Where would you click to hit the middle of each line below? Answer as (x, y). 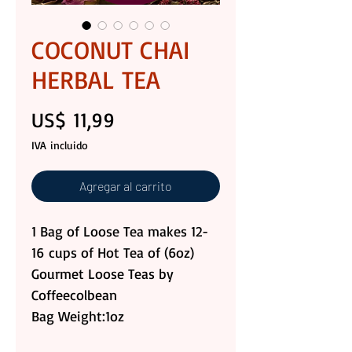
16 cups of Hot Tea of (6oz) (113, 253)
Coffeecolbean (77, 295)
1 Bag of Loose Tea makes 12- (120, 231)
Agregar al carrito (126, 186)
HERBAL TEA (96, 80)
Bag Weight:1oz (78, 316)
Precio (141, 119)
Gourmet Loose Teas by (103, 274)
